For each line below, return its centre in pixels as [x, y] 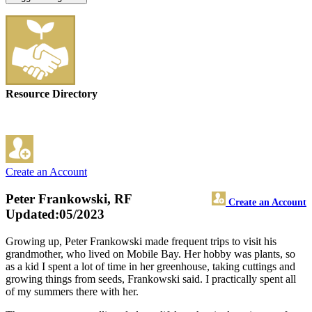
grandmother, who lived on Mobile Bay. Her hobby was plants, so [150, 253]
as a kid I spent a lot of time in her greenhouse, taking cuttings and [150, 266]
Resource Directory [52, 94]
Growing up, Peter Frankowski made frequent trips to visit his [141, 241]
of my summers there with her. [72, 291]
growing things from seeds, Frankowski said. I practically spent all [151, 279]
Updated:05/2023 [55, 214]
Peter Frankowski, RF [69, 199]
